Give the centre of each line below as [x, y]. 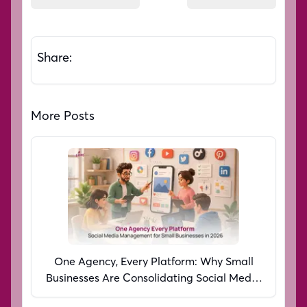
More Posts [63, 115]
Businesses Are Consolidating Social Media [153, 278]
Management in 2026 [153, 294]
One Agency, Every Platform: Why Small [153, 261]
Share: [54, 57]
